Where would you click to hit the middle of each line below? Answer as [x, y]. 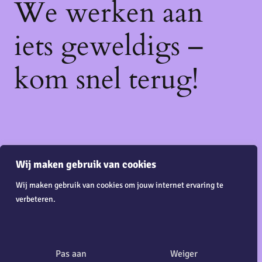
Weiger [184, 254]
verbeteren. [36, 199]
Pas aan [71, 254]
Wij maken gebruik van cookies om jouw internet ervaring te [120, 185]
